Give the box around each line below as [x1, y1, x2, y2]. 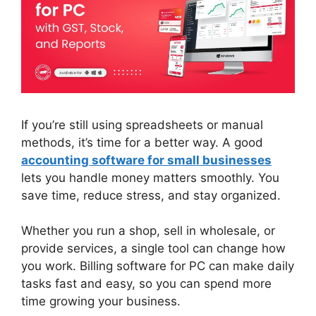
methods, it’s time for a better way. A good [21, 135, 263, 150]
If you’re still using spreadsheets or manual [21, 117, 263, 132]
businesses [202, 152, 272, 167]
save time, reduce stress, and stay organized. [21, 188, 281, 202]
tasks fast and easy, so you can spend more [21, 276, 272, 291]
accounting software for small [21, 152, 202, 167]
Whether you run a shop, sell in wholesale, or [21, 224, 275, 238]
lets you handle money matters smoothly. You [21, 170, 279, 185]
